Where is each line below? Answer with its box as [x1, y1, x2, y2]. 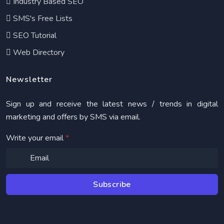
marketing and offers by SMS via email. [6, 111, 140, 122]
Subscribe [93, 179, 131, 190]
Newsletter [6, 74, 52, 85]
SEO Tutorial [11, 30, 56, 41]
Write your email [6, 132, 65, 143]
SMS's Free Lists [11, 13, 72, 24]
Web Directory [11, 47, 64, 58]
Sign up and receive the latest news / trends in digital [6, 98, 218, 109]
